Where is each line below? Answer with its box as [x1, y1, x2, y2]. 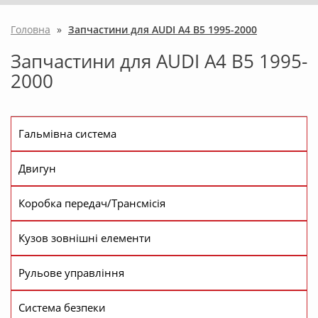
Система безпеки [18, 300, 106, 315]
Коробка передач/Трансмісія [18, 196, 165, 211]
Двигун [18, 161, 56, 176]
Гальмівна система [18, 126, 116, 141]
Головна [11, 23, 50, 37]
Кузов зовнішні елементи [18, 231, 151, 246]
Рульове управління [18, 265, 124, 280]
